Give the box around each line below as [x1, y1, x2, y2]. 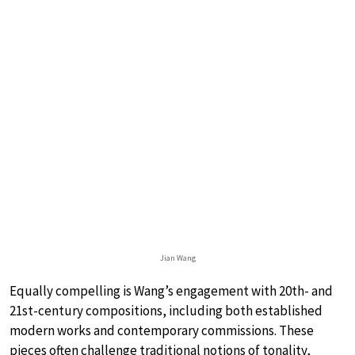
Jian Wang [159, 252, 196, 263]
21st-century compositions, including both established [10, 301, 323, 319]
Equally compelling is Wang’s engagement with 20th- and [10, 281, 333, 300]
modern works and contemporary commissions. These [10, 321, 314, 339]
